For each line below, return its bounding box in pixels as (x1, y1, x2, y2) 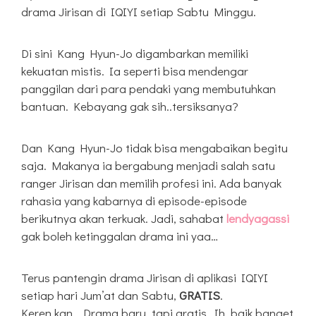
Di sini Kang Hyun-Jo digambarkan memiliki (21, 44, 248, 61)
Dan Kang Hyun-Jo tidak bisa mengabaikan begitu (21, 139, 288, 156)
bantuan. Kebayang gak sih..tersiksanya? (21, 97, 238, 114)
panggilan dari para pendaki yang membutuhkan (21, 80, 276, 97)
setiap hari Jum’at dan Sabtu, (21, 286, 179, 303)
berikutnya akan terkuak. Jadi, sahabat (21, 209, 226, 226)
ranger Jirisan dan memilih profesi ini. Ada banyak (21, 174, 281, 191)
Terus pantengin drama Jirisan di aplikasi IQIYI (21, 269, 268, 286)
